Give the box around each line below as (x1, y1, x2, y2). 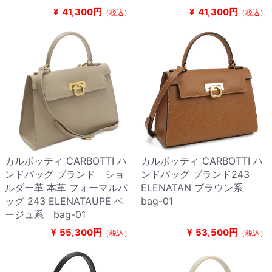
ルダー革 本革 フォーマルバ (5, 182, 127, 194)
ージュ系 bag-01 (5, 208, 86, 221)
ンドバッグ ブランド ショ (5, 168, 124, 181)
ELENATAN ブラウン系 (141, 182, 253, 194)
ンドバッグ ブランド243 (141, 168, 250, 181)
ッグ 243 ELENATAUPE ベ (5, 195, 124, 208)
